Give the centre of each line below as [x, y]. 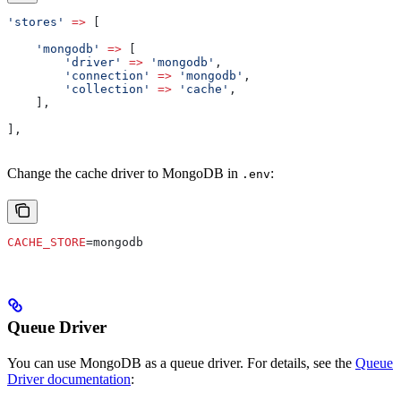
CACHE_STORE [47, 243]
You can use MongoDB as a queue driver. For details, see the [181, 363]
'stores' [36, 22]
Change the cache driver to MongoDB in [124, 174]
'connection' [79, 76]
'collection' [79, 90]
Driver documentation [69, 379]
